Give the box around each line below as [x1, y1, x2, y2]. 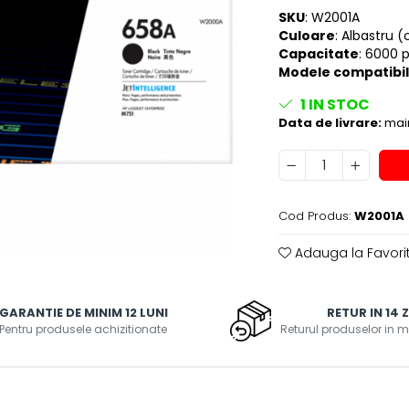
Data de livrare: [278, 114, 382, 132]
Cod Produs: [278, 207, 351, 225]
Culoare [278, 26, 335, 46]
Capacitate [278, 45, 359, 64]
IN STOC [305, 94, 370, 116]
